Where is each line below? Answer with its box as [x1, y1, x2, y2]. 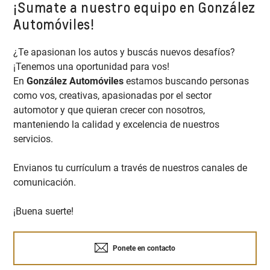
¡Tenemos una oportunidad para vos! [13, 61, 176, 73]
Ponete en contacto [111, 244, 175, 253]
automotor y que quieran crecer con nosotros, [13, 104, 206, 116]
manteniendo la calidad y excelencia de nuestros [13, 119, 220, 131]
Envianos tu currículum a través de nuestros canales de [13, 162, 248, 174]
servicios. [13, 133, 56, 145]
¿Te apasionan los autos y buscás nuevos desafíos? [13, 46, 236, 58]
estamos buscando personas [124, 75, 250, 87]
